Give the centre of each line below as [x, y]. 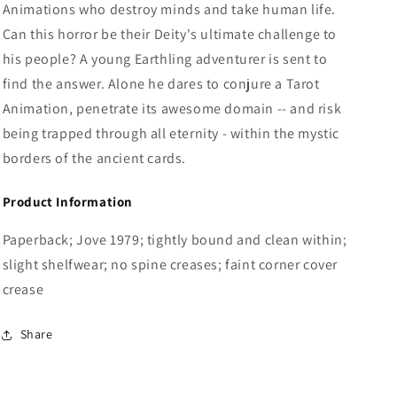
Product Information [67, 202]
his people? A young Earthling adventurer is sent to [165, 59]
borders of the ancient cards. [94, 158]
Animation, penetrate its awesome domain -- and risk [172, 109]
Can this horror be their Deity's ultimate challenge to [169, 34]
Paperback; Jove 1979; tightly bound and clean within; [175, 239]
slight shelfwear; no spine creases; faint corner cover [170, 264]
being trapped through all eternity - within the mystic [171, 133]
